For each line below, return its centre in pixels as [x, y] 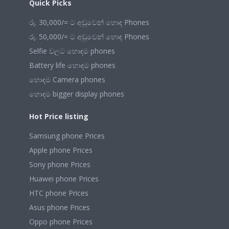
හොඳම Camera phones [67, 79]
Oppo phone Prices [61, 222]
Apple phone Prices [61, 150]
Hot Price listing [59, 116]
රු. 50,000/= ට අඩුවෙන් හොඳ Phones [89, 37]
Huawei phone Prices [64, 179]
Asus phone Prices [60, 207]
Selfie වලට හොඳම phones [72, 51]
